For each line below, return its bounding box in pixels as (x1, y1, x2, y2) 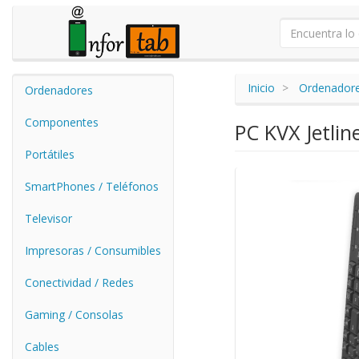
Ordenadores (25, 83, 93, 98)
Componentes (25, 115, 99, 130)
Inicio (247, 80, 275, 95)
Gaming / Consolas (25, 307, 123, 322)
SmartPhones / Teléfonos (25, 179, 159, 194)
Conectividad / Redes (25, 275, 134, 290)
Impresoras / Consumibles (25, 243, 161, 258)
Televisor (25, 211, 72, 226)
